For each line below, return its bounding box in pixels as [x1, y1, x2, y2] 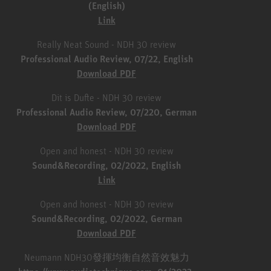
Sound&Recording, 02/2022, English [32, 159, 181, 172]
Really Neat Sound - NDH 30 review [37, 38, 176, 51]
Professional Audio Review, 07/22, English [20, 53, 193, 65]
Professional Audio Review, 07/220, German [16, 106, 197, 119]
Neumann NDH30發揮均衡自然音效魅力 [24, 251, 189, 264]
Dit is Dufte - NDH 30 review [51, 91, 162, 104]
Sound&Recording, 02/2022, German [31, 212, 182, 225]
